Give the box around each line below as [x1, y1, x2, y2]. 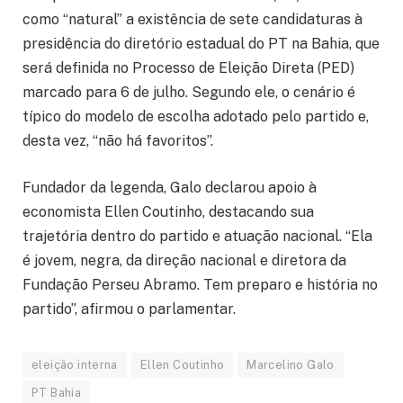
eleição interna [31, 358, 118, 372]
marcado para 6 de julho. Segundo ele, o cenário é [22, 84, 355, 102]
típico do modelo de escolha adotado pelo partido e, [22, 108, 369, 126]
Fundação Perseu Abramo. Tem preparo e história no [22, 276, 378, 294]
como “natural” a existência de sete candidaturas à [22, 11, 363, 29]
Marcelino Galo [246, 358, 335, 372]
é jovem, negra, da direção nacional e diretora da [22, 252, 346, 270]
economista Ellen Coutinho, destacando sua [22, 203, 314, 221]
